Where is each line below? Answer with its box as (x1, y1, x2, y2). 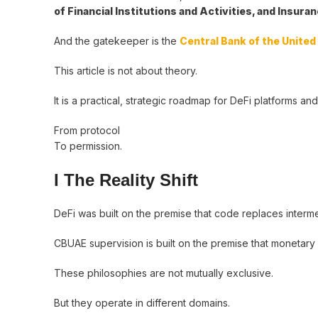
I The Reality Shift (54, 170, 198, 190)
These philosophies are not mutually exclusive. (54, 267, 273, 279)
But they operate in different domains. (54, 297, 230, 309)
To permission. (54, 140, 122, 152)
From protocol (54, 124, 120, 136)
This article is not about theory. (54, 65, 197, 77)
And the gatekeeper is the (54, 35, 177, 47)
